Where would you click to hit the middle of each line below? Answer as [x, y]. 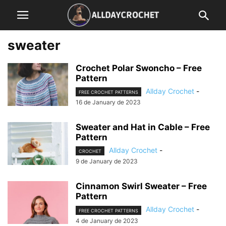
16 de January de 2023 [108, 102]
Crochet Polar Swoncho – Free [139, 68]
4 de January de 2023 [107, 220]
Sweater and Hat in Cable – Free [143, 127]
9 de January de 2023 [107, 161]
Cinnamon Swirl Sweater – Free [141, 186]
